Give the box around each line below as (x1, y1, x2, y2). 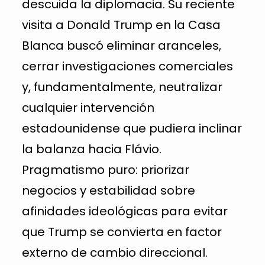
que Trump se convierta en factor (21, 223, 222, 240)
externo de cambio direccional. (21, 244, 208, 261)
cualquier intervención (21, 99, 154, 116)
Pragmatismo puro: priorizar (21, 161, 189, 178)
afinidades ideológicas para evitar (21, 202, 228, 219)
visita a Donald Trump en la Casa (21, 16, 221, 33)
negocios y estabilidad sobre (21, 182, 195, 199)
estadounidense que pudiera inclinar (21, 119, 242, 137)
